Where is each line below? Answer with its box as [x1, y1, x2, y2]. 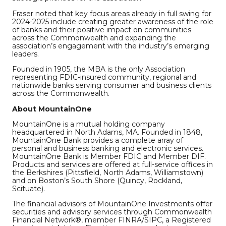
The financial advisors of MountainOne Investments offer [12, 199, 212, 209]
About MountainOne [12, 104, 92, 114]
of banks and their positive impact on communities [12, 25, 191, 34]
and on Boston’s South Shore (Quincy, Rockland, [12, 176, 182, 185]
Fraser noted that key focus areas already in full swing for [12, 9, 211, 18]
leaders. [12, 49, 39, 59]
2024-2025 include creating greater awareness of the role [12, 17, 213, 26]
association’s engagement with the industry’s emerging [12, 41, 209, 50]
